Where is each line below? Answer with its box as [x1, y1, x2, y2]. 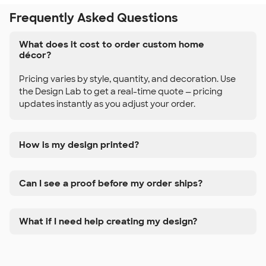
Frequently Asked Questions [9, 10, 178, 26]
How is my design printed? [19, 139, 139, 151]
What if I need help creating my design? [19, 215, 197, 227]
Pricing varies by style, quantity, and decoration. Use [19, 73, 236, 84]
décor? [19, 49, 51, 61]
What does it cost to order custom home [19, 38, 204, 50]
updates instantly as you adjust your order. [19, 98, 195, 109]
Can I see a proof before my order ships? [19, 177, 202, 189]
